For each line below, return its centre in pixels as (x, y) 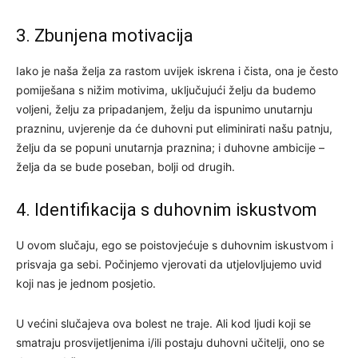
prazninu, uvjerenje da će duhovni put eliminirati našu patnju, (174, 128)
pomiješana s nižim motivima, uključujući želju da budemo (166, 89)
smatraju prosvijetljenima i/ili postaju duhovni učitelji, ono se (170, 342)
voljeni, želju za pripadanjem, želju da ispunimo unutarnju (164, 109)
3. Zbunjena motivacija (105, 35)
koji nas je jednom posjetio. (86, 283)
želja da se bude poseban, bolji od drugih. (125, 166)
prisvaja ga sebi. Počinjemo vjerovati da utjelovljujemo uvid (169, 264)
